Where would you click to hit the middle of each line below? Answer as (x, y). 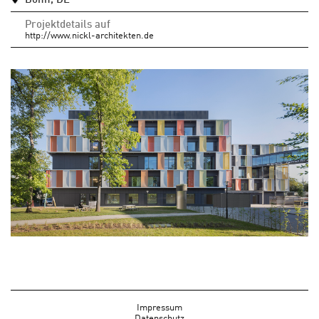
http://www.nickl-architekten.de (89, 34)
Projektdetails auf (68, 23)
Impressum (159, 306)
